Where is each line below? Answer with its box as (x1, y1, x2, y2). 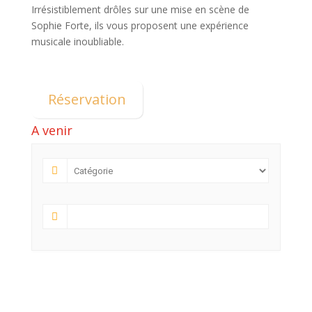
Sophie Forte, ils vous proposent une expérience (31, 19, 249, 32)
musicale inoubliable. (31, 35, 124, 48)
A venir (31, 122, 72, 139)
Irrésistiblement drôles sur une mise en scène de (31, 3, 249, 16)
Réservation (47, 90, 126, 109)
